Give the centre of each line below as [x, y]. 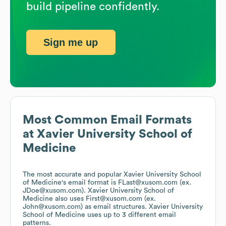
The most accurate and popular [73, 175]
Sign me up [71, 42]
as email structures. [116, 207]
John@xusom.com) [53, 207]
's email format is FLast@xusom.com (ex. [126, 183]
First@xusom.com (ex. [121, 199]
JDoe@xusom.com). [55, 191]
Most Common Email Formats [107, 120]
